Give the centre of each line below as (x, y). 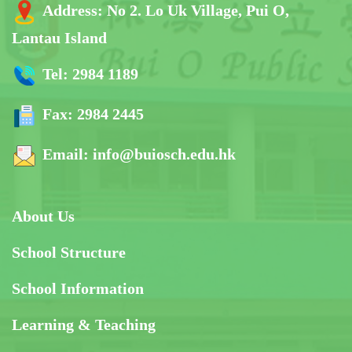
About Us (43, 216)
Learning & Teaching (84, 324)
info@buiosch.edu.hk (164, 154)
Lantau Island (59, 37)
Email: (68, 154)
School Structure (69, 252)
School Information (78, 288)
